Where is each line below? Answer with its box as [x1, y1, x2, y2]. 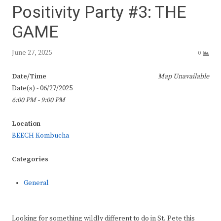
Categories [12, 154, 48, 164]
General [24, 178, 49, 187]
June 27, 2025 [12, 48, 52, 58]
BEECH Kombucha [12, 131, 69, 140]
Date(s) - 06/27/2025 [12, 83, 73, 93]
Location [12, 119, 40, 128]
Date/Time [12, 72, 46, 81]
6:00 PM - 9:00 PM [12, 95, 65, 105]
